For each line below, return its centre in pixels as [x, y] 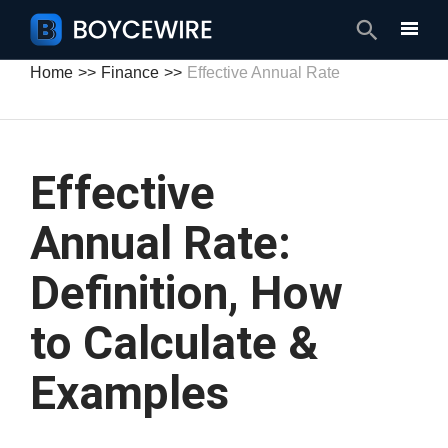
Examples [129, 393]
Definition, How [186, 293]
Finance [129, 72]
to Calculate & [174, 343]
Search [397, 30]
